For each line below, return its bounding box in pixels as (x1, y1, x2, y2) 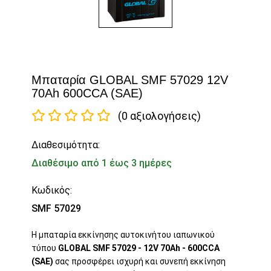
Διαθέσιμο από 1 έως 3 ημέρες (31, 157, 172, 169)
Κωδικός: (31, 184, 73, 197)
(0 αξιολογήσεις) (118, 109, 201, 123)
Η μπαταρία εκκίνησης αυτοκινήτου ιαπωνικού (31, 230, 215, 240)
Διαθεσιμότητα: (31, 139, 100, 151)
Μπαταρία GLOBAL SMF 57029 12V (31, 73, 229, 87)
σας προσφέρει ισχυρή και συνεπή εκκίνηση (53, 256, 226, 267)
